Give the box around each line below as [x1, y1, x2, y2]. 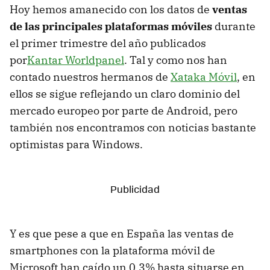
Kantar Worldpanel [27, 52, 124, 67]
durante [212, 19, 256, 33]
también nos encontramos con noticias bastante [10, 120, 256, 134]
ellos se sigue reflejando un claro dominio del [10, 86, 240, 101]
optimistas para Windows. [10, 137, 143, 151]
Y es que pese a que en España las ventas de [10, 226, 234, 240]
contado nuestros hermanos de [10, 69, 171, 84]
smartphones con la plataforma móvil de [10, 243, 215, 257]
